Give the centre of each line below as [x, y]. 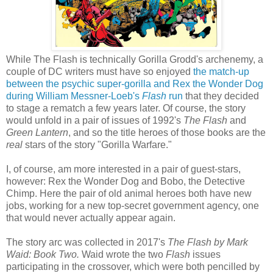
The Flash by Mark [208, 242]
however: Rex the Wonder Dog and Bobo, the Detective [126, 181]
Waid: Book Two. [44, 254]
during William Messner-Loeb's [74, 96]
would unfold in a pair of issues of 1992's [95, 120]
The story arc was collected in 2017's [87, 242]
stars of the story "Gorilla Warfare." [98, 144]
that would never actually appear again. [91, 218]
